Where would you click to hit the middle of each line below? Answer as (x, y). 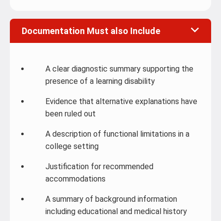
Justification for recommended (99, 166)
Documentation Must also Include (91, 31)
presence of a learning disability (100, 81)
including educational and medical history (116, 211)
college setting (72, 146)
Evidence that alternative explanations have (121, 101)
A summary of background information (111, 199)
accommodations (75, 179)
